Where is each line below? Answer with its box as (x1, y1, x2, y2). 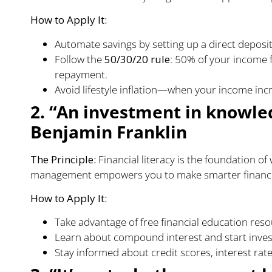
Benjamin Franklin (30, 120, 187, 143)
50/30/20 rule (104, 52, 170, 66)
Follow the (55, 52, 104, 66)
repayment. (55, 67, 107, 81)
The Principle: (30, 152, 96, 166)
